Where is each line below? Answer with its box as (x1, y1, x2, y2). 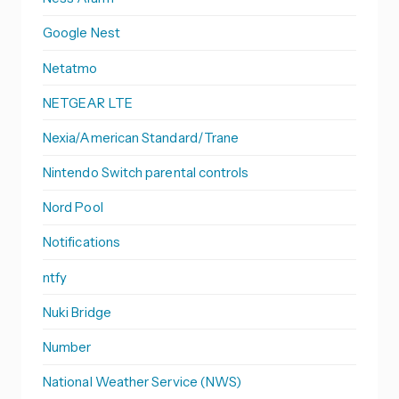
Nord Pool (43, 199, 103, 216)
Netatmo (43, 59, 98, 77)
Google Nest (43, 24, 120, 42)
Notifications (43, 233, 120, 251)
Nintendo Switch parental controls (43, 164, 249, 182)
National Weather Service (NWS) (43, 373, 242, 391)
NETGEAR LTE (43, 94, 133, 111)
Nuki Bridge (43, 303, 111, 321)
